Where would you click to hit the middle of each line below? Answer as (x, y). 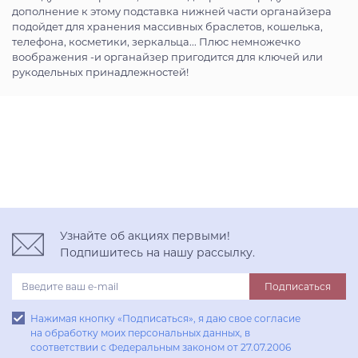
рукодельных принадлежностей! (100, 72)
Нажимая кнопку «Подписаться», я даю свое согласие (165, 319)
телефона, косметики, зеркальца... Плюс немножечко (156, 42)
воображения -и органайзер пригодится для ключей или (167, 57)
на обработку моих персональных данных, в (140, 333)
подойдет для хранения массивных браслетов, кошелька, (167, 27)
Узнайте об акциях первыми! (145, 236)
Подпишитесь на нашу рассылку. (157, 253)
